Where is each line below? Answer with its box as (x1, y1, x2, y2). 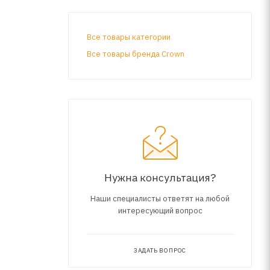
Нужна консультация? (104, 170, 216, 184)
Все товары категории (87, 31, 171, 42)
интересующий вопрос (118, 205, 202, 216)
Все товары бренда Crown (87, 48, 184, 59)
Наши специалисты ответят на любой (90, 193, 230, 204)
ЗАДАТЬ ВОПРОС (133, 246, 187, 254)
